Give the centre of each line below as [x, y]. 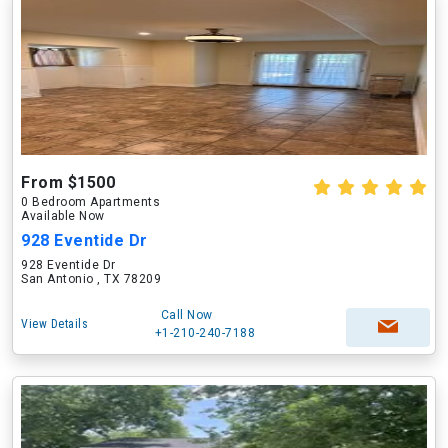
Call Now [186, 315]
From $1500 [68, 182]
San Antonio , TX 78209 [91, 279]
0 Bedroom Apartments [90, 202]
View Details [54, 324]
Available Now [63, 216]
